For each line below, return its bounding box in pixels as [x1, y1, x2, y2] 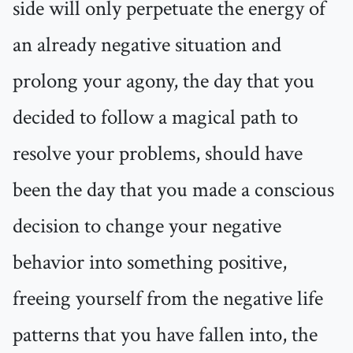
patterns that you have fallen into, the [13, 321, 318, 350]
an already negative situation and [13, 31, 281, 60]
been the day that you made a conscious [13, 176, 334, 205]
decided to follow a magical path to [13, 103, 298, 132]
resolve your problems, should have [13, 139, 303, 169]
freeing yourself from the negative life [13, 284, 323, 314]
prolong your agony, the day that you [13, 67, 314, 96]
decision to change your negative [13, 212, 281, 241]
